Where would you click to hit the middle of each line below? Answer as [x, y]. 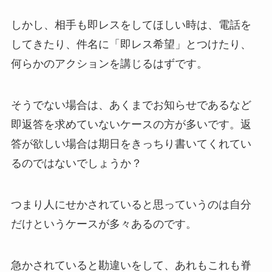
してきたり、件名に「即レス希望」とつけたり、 [131, 45]
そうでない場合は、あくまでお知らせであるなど [131, 105]
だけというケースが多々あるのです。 [104, 224]
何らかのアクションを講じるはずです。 [109, 64]
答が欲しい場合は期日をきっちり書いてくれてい [131, 144]
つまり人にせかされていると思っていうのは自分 [131, 204]
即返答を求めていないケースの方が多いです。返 [131, 124]
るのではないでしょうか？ [76, 163]
